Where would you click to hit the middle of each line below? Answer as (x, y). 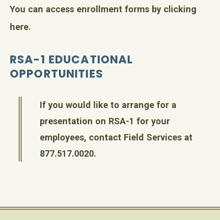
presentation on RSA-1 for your (105, 121)
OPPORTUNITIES (56, 74)
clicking (180, 9)
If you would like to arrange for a (108, 105)
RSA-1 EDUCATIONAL (72, 60)
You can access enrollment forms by (87, 9)
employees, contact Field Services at (116, 137)
